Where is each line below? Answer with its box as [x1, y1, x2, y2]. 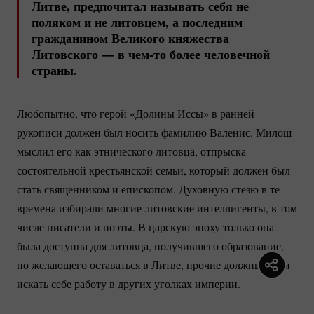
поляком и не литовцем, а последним [32, 13, 243, 32]
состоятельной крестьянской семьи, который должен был [17, 163, 290, 178]
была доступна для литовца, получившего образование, [17, 238, 284, 254]
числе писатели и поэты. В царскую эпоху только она [17, 219, 274, 235]
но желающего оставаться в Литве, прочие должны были [17, 257, 290, 273]
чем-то [128, 45, 166, 64]
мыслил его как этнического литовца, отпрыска [17, 144, 246, 159]
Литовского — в [32, 45, 128, 64]
